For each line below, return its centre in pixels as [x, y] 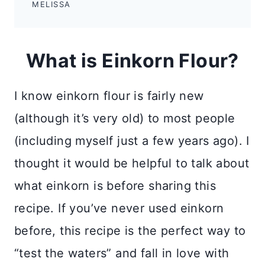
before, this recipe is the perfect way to [130, 231]
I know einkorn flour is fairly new [109, 96]
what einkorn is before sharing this [115, 186]
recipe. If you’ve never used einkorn [119, 209]
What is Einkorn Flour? [132, 61]
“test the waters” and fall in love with [122, 253]
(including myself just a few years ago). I [132, 141]
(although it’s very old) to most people [125, 119]
